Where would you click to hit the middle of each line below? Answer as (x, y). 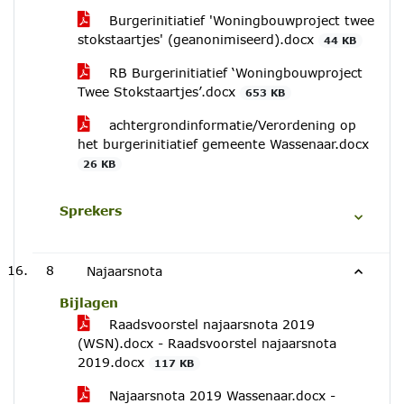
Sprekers (91, 211)
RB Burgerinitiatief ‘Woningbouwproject (234, 73)
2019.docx (113, 362)
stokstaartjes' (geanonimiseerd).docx (198, 39)
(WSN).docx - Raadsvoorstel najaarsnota (207, 343)
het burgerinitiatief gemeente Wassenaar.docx (223, 144)
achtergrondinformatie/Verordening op (230, 125)
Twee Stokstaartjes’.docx (159, 92)
